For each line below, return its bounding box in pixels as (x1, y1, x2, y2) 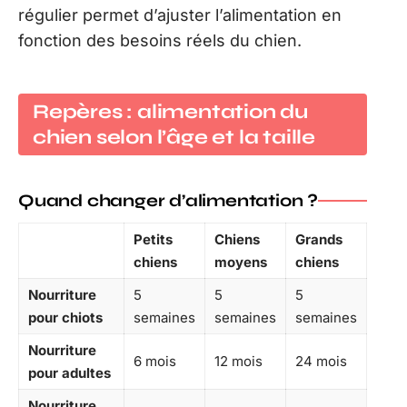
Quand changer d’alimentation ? (18, 190, 318, 211)
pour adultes (28, 364, 111, 382)
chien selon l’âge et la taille (33, 125, 315, 149)
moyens (214, 253, 267, 271)
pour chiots (28, 309, 103, 326)
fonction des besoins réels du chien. (18, 30, 302, 50)
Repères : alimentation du (33, 100, 308, 124)
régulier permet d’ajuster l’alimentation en (18, 5, 342, 25)
